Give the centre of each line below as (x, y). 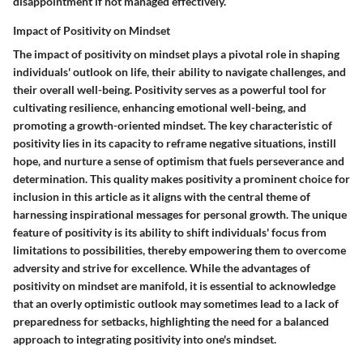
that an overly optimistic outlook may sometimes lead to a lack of (176, 303)
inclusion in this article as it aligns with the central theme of (162, 196)
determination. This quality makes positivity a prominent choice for (181, 178)
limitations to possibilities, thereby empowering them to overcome (179, 250)
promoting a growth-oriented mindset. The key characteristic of (173, 125)
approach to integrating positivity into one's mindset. (145, 339)
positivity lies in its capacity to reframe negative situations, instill (175, 143)
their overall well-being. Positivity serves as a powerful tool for (170, 89)
